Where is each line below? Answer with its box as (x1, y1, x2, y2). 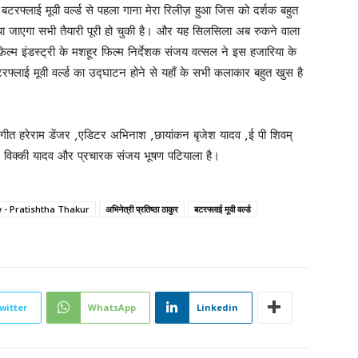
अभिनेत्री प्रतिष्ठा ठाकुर (105, 202, 178, 215)
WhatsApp (88, 300, 136, 313)
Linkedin (197, 300, 238, 313)
